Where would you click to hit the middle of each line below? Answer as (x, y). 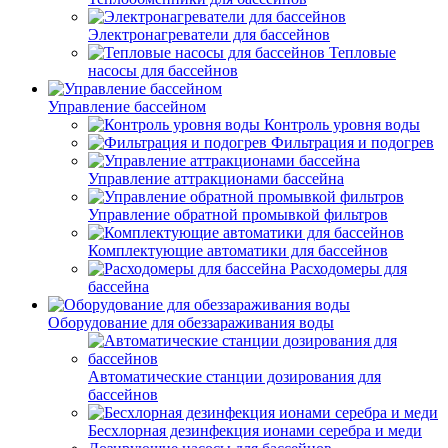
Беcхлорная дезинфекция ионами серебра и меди (255, 430)
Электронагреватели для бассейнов (209, 34)
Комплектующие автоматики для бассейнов (238, 250)
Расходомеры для (348, 268)
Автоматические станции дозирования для (234, 376)
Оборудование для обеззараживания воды (191, 322)
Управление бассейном (127, 106)
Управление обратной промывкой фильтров (238, 214)
